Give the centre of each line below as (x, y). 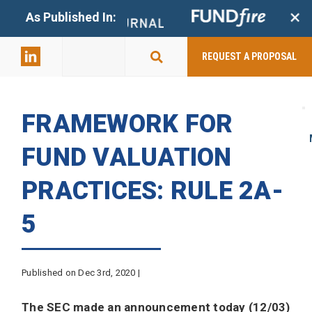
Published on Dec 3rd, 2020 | (81, 272)
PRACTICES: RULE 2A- (153, 190)
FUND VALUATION (127, 157)
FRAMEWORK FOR (127, 124)
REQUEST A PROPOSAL (250, 57)
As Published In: (71, 17)
